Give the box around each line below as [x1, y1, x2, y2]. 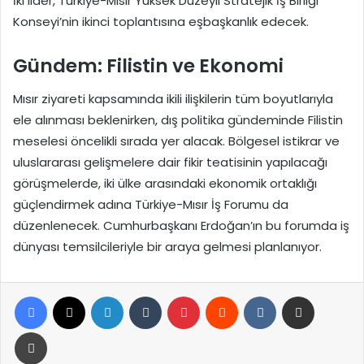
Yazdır [46, 323, 79, 339]
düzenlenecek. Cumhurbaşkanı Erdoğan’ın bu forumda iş [13, 216, 349, 234]
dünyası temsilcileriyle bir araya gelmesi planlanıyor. [13, 237, 322, 255]
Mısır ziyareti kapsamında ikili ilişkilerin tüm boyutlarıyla [13, 89, 333, 107]
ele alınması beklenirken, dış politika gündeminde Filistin [13, 110, 343, 128]
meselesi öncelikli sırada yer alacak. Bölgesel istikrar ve [13, 132, 340, 149]
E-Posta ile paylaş [314, 287, 349, 303]
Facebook [46, 287, 100, 303]
